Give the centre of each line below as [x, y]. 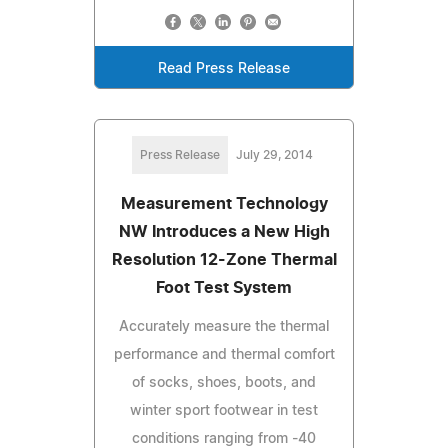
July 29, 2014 [274, 154]
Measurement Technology [224, 203]
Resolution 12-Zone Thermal [224, 259]
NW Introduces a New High [224, 231]
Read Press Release [224, 68]
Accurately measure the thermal [224, 326]
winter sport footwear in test [224, 410]
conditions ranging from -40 [224, 438]
